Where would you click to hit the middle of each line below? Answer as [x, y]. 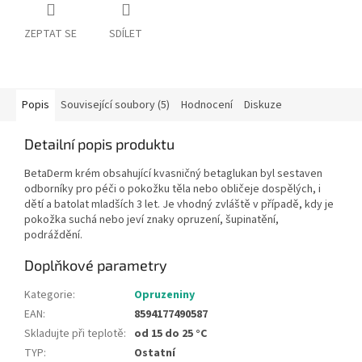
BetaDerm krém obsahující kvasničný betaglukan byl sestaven [173, 174]
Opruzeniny [164, 295]
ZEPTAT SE [51, 34]
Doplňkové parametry [96, 265]
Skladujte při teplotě [74, 334]
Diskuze [263, 105]
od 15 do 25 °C [170, 334]
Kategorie [48, 295]
